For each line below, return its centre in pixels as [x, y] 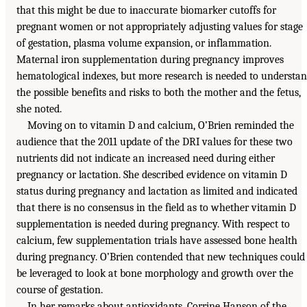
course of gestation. [60, 290]
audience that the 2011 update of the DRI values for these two [155, 142]
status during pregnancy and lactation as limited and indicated [157, 191]
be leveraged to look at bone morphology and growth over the [155, 273]
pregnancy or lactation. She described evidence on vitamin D [152, 174]
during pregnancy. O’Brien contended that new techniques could [161, 257]
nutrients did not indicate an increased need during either [146, 158]
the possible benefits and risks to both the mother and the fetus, [159, 92]
